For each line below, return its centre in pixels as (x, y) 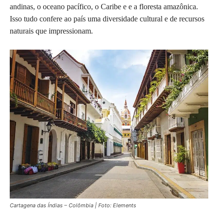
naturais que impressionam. (51, 31)
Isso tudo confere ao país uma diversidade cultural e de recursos (107, 19)
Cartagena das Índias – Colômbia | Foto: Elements (73, 206)
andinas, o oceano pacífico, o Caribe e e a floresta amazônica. (104, 7)
